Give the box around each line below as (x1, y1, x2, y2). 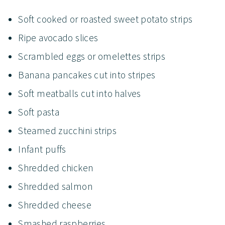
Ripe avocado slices (18, 31, 100, 44)
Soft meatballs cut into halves (18, 87, 144, 99)
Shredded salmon (18, 180, 95, 192)
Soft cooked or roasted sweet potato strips (18, 13, 195, 25)
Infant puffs (18, 143, 69, 155)
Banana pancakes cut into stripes (18, 68, 158, 81)
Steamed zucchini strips (18, 124, 119, 137)
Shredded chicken (18, 161, 96, 174)
